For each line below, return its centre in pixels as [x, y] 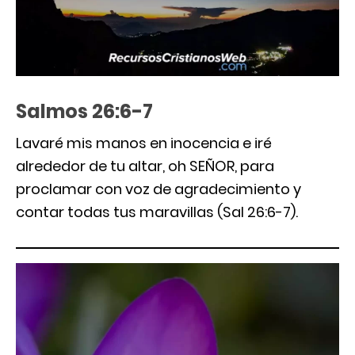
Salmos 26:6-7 [84, 111]
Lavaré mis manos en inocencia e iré [144, 143]
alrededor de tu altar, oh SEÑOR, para [145, 166]
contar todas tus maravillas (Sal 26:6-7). [157, 212]
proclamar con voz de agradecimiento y [158, 189]
